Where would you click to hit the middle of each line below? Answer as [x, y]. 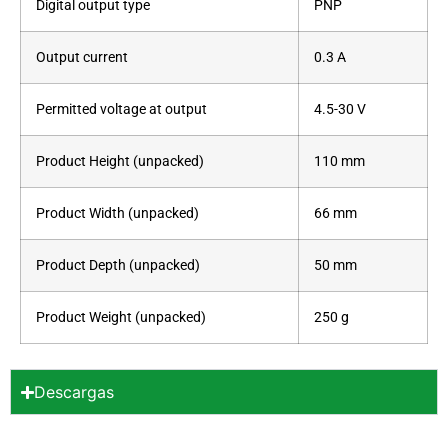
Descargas [74, 392]
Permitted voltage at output [121, 110]
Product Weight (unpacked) [121, 318]
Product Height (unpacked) [120, 162]
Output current [82, 58]
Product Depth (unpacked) [118, 266]
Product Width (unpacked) [117, 214]
